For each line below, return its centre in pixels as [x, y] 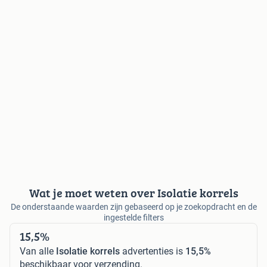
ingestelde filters [133, 217]
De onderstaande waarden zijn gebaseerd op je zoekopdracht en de [133, 207]
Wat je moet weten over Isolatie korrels [133, 193]
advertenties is [153, 251]
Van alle [38, 251]
